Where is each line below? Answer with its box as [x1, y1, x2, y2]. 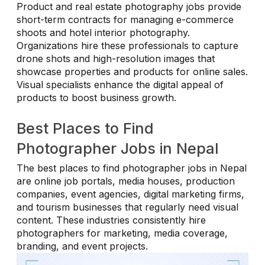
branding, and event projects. [17, 240, 148, 253]
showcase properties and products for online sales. [17, 65, 248, 77]
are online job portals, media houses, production [17, 175, 235, 188]
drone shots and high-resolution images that [17, 52, 215, 64]
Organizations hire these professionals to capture [17, 39, 238, 51]
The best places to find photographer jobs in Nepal [17, 162, 247, 174]
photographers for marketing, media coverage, [17, 227, 228, 240]
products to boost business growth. [17, 91, 176, 104]
